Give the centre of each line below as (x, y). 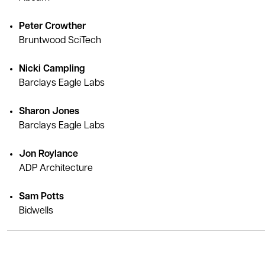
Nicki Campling (52, 69)
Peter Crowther (52, 26)
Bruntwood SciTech (60, 41)
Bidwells (36, 211)
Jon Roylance (49, 154)
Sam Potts (41, 197)
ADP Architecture (56, 168)
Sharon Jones (49, 112)
